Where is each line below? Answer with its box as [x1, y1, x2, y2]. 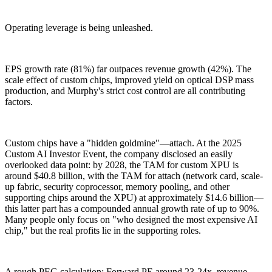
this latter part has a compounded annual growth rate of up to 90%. [5, 203, 259, 214]
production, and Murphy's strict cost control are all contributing [5, 85, 245, 96]
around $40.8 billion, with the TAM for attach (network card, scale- [5, 170, 263, 181]
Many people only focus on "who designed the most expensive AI [5, 214, 257, 225]
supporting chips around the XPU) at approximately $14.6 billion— [5, 192, 263, 203]
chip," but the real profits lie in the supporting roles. [5, 225, 201, 236]
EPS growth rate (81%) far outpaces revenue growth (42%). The [5, 63, 251, 74]
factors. [5, 96, 33, 107]
